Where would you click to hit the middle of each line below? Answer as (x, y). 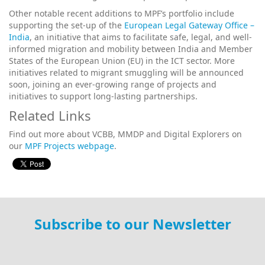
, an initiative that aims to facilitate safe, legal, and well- (141, 37)
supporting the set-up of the (67, 25)
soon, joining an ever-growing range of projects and (113, 84)
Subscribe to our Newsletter (132, 224)
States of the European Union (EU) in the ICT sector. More (122, 60)
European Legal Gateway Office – (189, 25)
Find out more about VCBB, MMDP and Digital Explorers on (125, 134)
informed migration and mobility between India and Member (131, 49)
